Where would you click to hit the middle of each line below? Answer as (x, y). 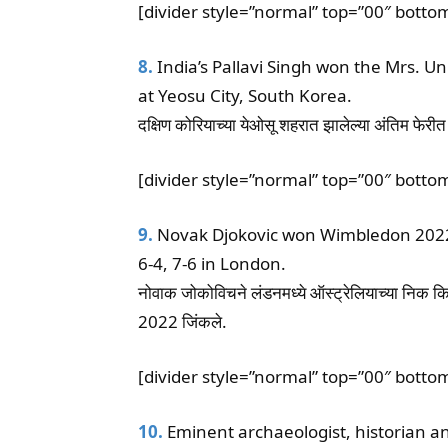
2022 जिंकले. (182, 322)
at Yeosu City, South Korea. (245, 96)
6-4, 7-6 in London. (212, 264)
